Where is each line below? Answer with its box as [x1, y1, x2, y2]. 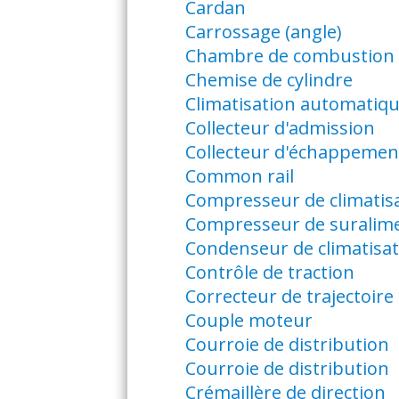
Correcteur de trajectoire [184, 284, 394, 308]
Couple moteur [184, 308, 313, 332]
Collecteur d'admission [184, 116, 375, 140]
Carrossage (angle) [184, 20, 342, 44]
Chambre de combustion [184, 44, 395, 68]
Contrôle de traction [184, 260, 354, 284]
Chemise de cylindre [184, 68, 353, 92]
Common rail [184, 164, 294, 188]
